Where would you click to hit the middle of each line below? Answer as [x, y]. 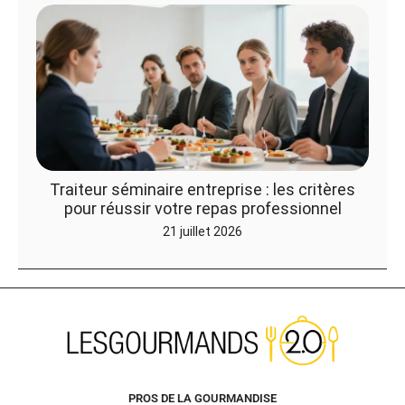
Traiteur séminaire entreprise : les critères [202, 189]
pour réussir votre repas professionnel [202, 208]
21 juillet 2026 [202, 231]
